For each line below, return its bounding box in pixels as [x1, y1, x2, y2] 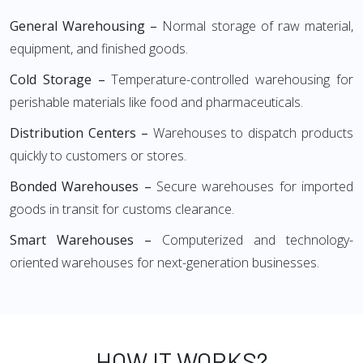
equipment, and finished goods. [10, 40, 188, 58]
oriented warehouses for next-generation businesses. [10, 254, 319, 271]
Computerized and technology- [152, 231, 353, 249]
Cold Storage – [10, 70, 112, 88]
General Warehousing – [10, 17, 158, 35]
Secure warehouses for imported [156, 177, 353, 195]
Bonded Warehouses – [10, 177, 156, 195]
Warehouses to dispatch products [147, 124, 354, 142]
